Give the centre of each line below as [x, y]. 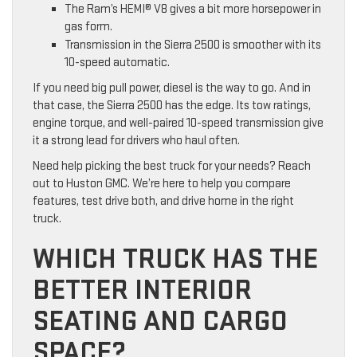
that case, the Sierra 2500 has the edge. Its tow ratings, [172, 105]
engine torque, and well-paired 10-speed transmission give [178, 123]
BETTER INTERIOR [142, 290]
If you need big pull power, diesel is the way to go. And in [172, 88]
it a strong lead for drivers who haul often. [136, 140]
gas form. [88, 26]
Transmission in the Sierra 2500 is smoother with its [193, 45]
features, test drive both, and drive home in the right [163, 201]
